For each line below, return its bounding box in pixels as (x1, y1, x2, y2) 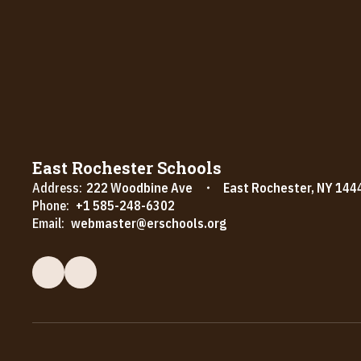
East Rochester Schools (32, 156, 222, 178)
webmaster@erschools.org (71, 214, 226, 231)
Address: (32, 179, 82, 196)
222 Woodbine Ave (86, 179, 193, 196)
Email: (32, 214, 64, 231)
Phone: (32, 197, 69, 214)
